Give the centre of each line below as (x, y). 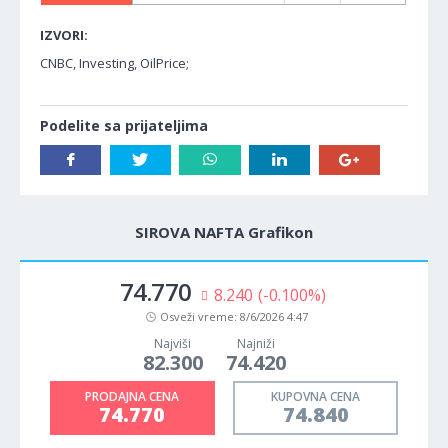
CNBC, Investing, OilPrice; (114, 62)
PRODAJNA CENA (132, 396)
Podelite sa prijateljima (124, 125)
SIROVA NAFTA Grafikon (224, 231)
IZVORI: (64, 34)
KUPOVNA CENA (316, 396)
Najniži (255, 343)
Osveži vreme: (200, 316)
